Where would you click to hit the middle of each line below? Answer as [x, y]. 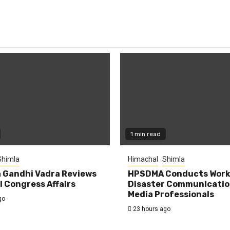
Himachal [143, 159]
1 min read [146, 134]
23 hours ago [151, 209]
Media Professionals [171, 194]
